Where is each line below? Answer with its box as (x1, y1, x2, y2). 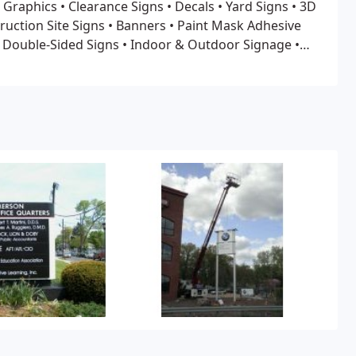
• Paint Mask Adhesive (166, 17, 301, 34)
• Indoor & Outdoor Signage (119, 36, 292, 53)
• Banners (105, 17, 166, 34)
